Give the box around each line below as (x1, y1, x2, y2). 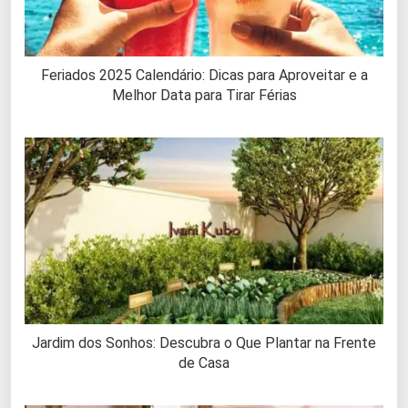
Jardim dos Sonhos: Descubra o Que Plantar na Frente (32, 334, 376, 352)
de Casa (178, 354, 229, 372)
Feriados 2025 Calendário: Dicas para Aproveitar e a (40, 66, 368, 84)
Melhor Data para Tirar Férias (111, 86, 297, 104)
